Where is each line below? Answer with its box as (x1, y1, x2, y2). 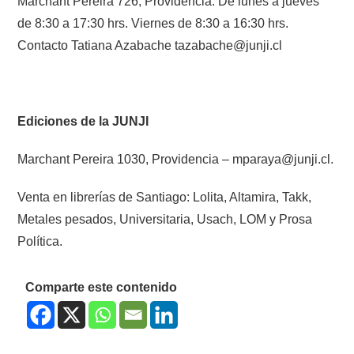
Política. (17, 235, 63, 249)
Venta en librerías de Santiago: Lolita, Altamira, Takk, (17, 190, 312, 205)
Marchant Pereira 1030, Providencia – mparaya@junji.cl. (17, 153, 334, 167)
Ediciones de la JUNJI (17, 115, 149, 129)
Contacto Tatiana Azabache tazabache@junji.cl (17, 39, 283, 53)
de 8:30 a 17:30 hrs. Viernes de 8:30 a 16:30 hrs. (17, 17, 289, 31)
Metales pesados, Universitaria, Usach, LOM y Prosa (17, 213, 313, 227)
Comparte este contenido (25, 281, 178, 295)
